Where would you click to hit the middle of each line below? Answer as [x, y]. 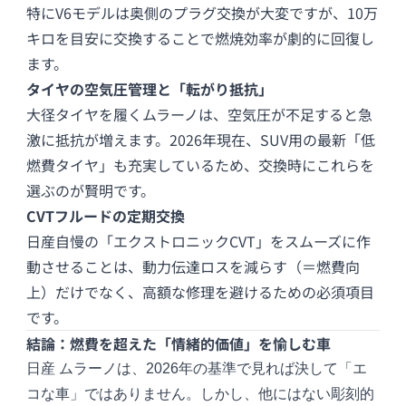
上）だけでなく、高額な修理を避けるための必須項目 [201, 292]
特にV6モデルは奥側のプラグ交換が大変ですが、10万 [203, 13]
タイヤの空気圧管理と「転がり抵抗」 [150, 89]
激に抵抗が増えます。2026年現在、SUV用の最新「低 [201, 140]
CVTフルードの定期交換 [106, 216]
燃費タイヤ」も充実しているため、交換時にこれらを [201, 165]
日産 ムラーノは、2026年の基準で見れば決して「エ [197, 369]
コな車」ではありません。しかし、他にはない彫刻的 [201, 394]
